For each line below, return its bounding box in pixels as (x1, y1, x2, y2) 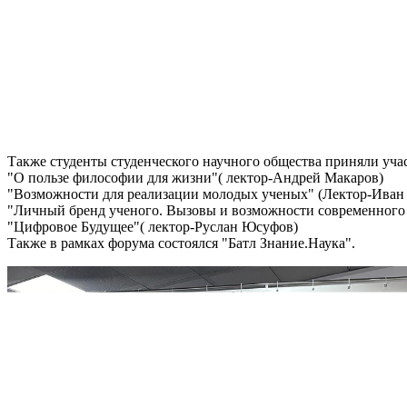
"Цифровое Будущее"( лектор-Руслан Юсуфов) (7, 219, 298, 235)
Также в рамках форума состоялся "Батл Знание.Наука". (7, 235, 355, 252)
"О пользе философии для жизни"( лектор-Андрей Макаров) (7, 170, 383, 186)
